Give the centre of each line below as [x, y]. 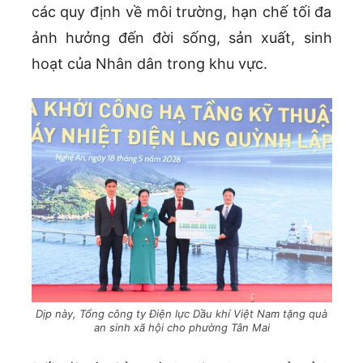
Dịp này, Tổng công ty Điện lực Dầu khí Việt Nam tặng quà [181, 314]
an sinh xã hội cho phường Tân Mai [181, 327]
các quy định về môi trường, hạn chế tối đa [181, 11]
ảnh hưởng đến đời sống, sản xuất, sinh [181, 37]
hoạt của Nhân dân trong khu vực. [149, 63]
